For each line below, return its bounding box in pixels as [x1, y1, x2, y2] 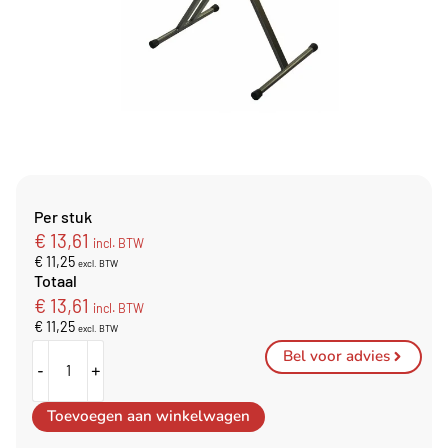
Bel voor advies [282, 346, 390, 367]
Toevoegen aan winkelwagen [47, 406, 251, 427]
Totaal [34, 271, 77, 291]
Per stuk [34, 206, 92, 226]
